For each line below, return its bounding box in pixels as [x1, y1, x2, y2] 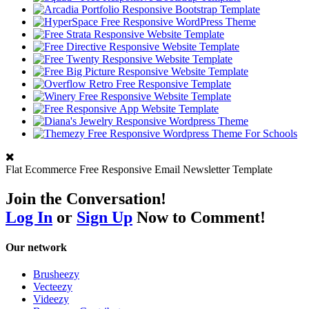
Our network [6, 241, 67, 253]
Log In [6, 208, 52, 226]
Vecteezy [33, 281, 72, 293]
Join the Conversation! [6, 189, 170, 208]
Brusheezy [33, 268, 79, 281]
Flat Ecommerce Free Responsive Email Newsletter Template [6, 163, 272, 175]
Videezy [33, 293, 69, 306]
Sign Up [77, 208, 132, 226]
